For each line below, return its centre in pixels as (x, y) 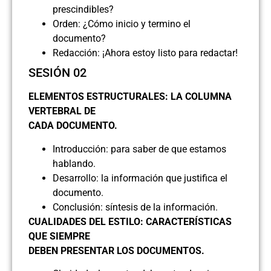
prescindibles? (83, 10)
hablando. (74, 163)
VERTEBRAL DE (62, 111)
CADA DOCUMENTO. (73, 126)
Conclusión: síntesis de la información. (135, 207)
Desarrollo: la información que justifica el (140, 178)
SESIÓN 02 (57, 73)
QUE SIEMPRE (59, 236)
